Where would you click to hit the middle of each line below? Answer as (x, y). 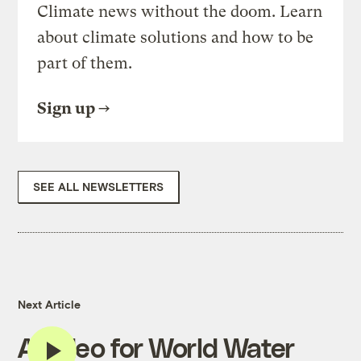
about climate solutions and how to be (176, 38)
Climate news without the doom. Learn (180, 12)
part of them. (85, 64)
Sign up (66, 109)
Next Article (50, 305)
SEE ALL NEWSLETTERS (99, 187)
